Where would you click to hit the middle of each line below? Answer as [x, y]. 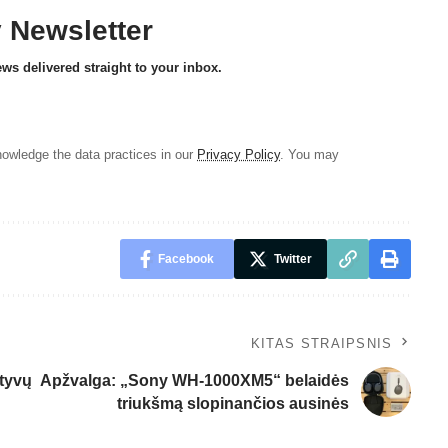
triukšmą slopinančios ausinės [232, 404]
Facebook [185, 259]
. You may [309, 155]
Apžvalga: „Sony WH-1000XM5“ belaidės [194, 381]
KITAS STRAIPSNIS [321, 344]
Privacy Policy [238, 155]
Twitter [292, 259]
